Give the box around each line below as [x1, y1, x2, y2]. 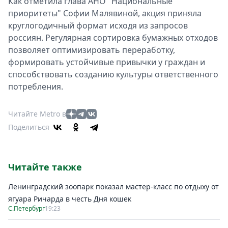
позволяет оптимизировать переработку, [8, 44, 175, 55]
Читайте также [8, 161, 82, 173]
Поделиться [8, 122, 49, 132]
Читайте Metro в [8, 109, 66, 119]
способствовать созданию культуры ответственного [8, 69, 218, 80]
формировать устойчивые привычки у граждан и [8, 56, 205, 68]
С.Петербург [8, 204, 45, 213]
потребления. [8, 81, 63, 92]
